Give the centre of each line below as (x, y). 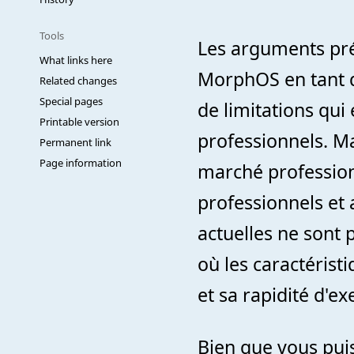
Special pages (71, 101)
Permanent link (75, 142)
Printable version (79, 122)
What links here (76, 60)
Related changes (78, 81)
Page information (81, 163)
